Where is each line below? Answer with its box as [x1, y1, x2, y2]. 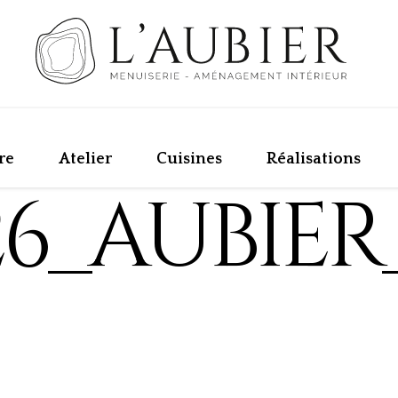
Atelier [59, 150, 112, 169]
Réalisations [267, 150, 361, 169]
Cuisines [156, 150, 222, 169]
